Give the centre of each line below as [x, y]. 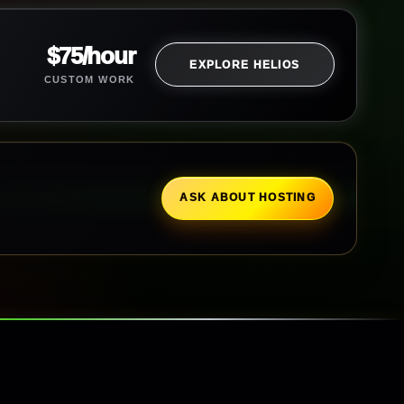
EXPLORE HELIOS [245, 64]
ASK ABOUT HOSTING [248, 197]
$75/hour [91, 56]
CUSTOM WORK [89, 79]
